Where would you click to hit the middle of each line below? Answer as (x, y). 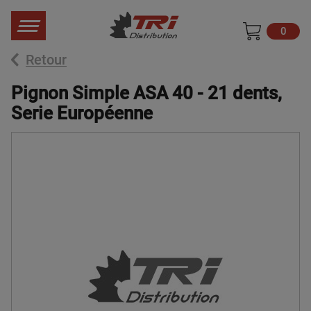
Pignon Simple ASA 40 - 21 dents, (146, 93)
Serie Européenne (82, 113)
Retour (46, 60)
